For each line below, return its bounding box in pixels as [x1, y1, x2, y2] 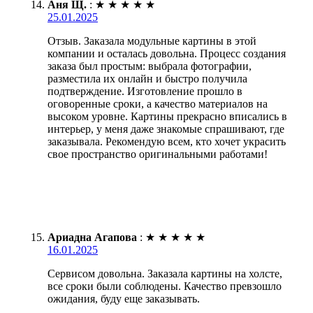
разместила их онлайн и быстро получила [48, 72, 247, 85]
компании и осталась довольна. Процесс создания [48, 47, 286, 59]
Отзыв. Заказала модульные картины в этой [48, 34, 256, 47]
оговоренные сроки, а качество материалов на [48, 97, 268, 110]
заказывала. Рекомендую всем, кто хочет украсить [48, 135, 286, 147]
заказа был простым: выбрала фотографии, [48, 59, 252, 72]
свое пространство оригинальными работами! [48, 147, 268, 160]
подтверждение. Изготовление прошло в [48, 85, 242, 97]
